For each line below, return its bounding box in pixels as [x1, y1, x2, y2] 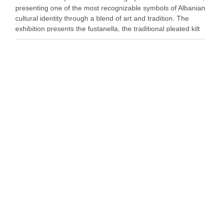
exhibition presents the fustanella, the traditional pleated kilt [15, 25, 200, 33]
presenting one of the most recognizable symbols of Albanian [15, 4, 205, 12]
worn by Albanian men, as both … [15, 35, 120, 43]
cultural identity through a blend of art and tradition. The [15, 14, 189, 22]
